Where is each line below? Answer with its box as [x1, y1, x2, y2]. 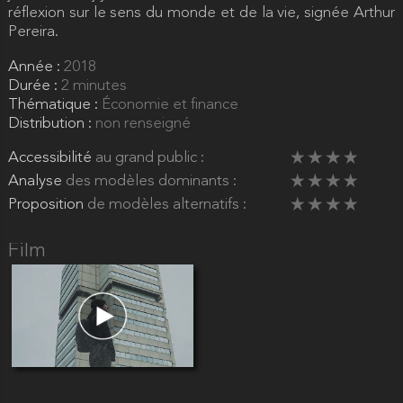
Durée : [7, 77, 61, 94]
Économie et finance [101, 96, 238, 112]
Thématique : [7, 96, 102, 112]
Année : [7, 58, 64, 75]
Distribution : [7, 115, 95, 131]
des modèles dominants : [65, 174, 237, 190]
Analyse [7, 174, 66, 190]
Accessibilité [7, 150, 95, 166]
